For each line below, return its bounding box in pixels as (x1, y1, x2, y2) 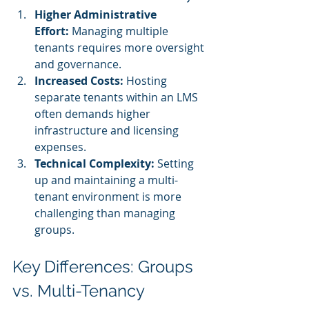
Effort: (34, 23, 69, 39)
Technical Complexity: (34, 156, 154, 172)
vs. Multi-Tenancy (12, 281, 145, 301)
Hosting (123, 73, 170, 89)
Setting (154, 156, 197, 172)
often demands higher (34, 106, 153, 122)
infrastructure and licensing (34, 123, 181, 139)
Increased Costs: (34, 73, 123, 89)
